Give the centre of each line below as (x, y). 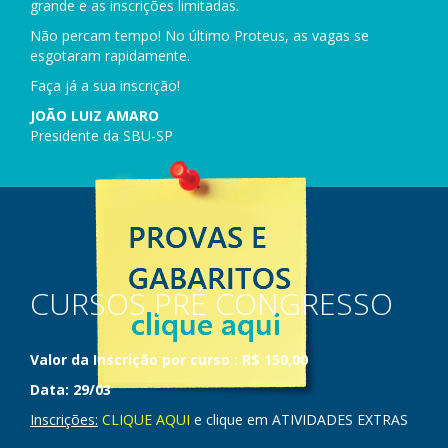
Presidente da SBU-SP (101, 135)
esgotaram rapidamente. (110, 55)
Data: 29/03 (70, 389)
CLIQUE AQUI (146, 419)
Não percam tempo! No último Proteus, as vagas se (199, 35)
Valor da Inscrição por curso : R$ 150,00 (169, 359)
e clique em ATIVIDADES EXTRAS (299, 419)
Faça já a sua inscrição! (105, 85)
